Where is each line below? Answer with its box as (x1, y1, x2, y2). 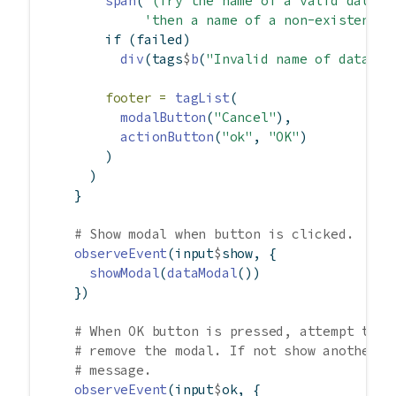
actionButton (120, 128, 215, 146)
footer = (104, 89, 168, 107)
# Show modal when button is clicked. (73, 225, 354, 243)
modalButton (120, 109, 207, 126)
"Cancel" (214, 109, 277, 126)
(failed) (120, 31, 191, 49)
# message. (73, 362, 152, 379)
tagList (175, 89, 230, 107)
